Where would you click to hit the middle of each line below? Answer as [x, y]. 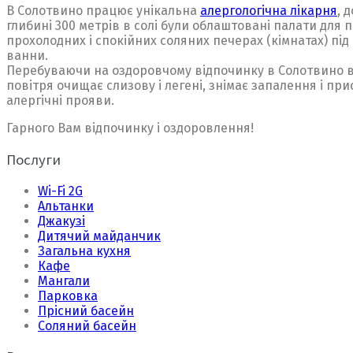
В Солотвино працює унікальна [103, 11]
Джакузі [61, 221]
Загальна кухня [84, 251]
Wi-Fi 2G [60, 191]
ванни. [27, 56]
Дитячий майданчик [99, 236]
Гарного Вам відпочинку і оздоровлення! [130, 128]
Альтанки [66, 206]
